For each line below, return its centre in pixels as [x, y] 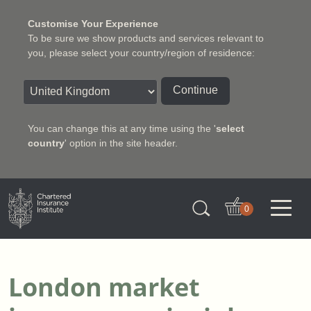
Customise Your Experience [93, 24]
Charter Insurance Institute [72, 191]
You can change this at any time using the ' [122, 128]
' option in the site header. [121, 143]
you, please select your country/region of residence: [141, 53]
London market [104, 287]
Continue [195, 90]
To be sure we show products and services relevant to [146, 38]
